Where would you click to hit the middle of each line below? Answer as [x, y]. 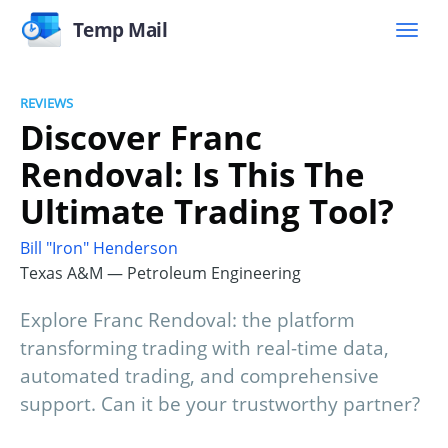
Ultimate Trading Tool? [207, 211]
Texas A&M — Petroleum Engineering [160, 273]
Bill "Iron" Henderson [99, 248]
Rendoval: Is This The [192, 174]
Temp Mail [120, 29]
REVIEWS [46, 103]
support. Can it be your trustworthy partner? [220, 404]
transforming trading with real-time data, [204, 348]
